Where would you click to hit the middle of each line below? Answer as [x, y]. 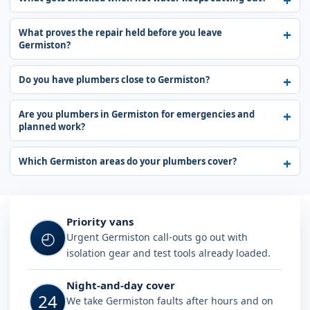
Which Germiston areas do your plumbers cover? [128, 161]
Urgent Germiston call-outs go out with [157, 237]
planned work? [52, 127]
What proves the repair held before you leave [120, 33]
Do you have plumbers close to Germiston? [114, 80]
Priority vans [100, 221]
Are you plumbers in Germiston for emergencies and [137, 114]
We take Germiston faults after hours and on [170, 301]
